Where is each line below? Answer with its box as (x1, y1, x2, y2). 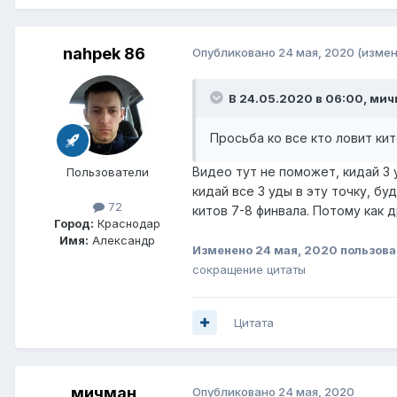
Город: (54, 215, 94, 230)
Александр (89, 232, 155, 247)
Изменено (192, 242, 255, 257)
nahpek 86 (62, 43, 145, 63)
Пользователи (66, 164, 149, 179)
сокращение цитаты (192, 261, 306, 276)
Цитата (234, 315, 274, 330)
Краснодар (94, 215, 160, 230)
